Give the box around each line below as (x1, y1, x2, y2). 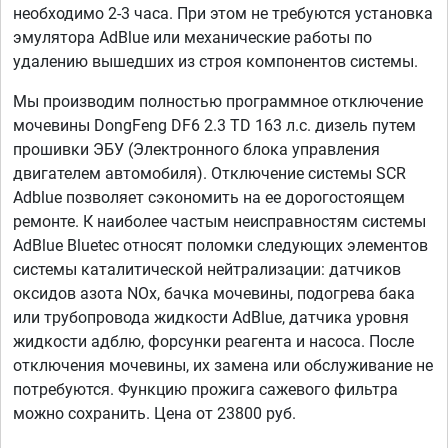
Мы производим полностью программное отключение (13, 92, 423, 112)
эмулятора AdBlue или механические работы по (13, 28, 372, 48)
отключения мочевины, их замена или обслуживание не (13, 356, 433, 376)
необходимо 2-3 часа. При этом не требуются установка (13, 4, 433, 24)
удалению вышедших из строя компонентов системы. (13, 52, 418, 72)
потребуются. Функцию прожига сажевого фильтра (13, 380, 398, 400)
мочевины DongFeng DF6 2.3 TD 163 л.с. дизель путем (13, 116, 416, 136)
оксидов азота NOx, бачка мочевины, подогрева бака (13, 284, 415, 304)
